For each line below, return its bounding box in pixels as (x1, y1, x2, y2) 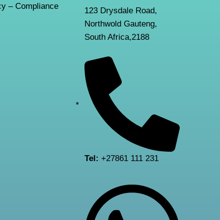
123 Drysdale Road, (84, 5, 157, 15)
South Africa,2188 (84, 32, 149, 42)
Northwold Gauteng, (84, 19, 157, 28)
